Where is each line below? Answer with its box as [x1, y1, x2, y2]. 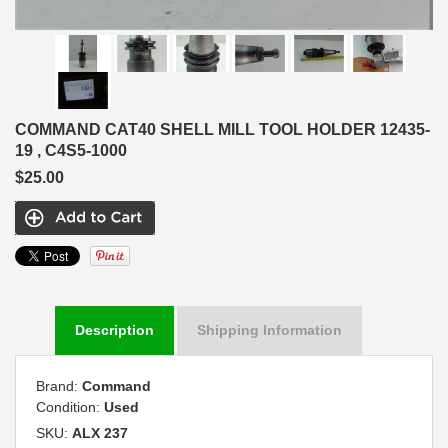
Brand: [36, 378, 82, 395]
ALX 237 [72, 425, 128, 442]
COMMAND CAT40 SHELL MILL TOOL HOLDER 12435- [15, 121, 430, 139]
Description [75, 322, 154, 339]
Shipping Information [197, 322, 342, 339]
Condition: [36, 399, 104, 416]
